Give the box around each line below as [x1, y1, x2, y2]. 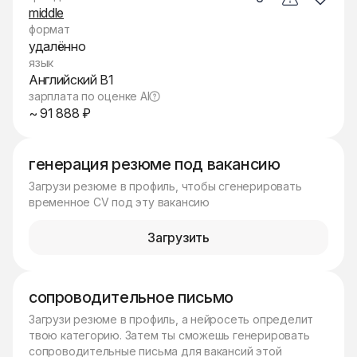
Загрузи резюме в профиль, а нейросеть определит [29, 312, 314, 326]
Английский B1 [29, 72, 114, 88]
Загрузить [147, 229, 210, 245]
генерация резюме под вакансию [29, 155, 280, 174]
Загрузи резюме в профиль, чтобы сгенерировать [29, 179, 302, 193]
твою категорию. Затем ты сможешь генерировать [29, 328, 310, 342]
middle [29, 5, 65, 21]
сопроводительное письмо [29, 288, 233, 307]
